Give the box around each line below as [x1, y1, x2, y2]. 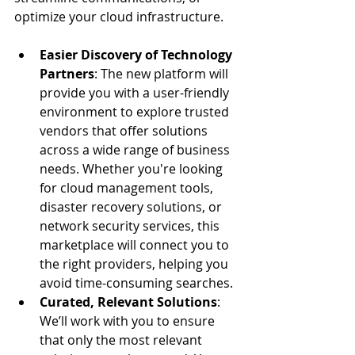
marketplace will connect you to [40, 236, 232, 254]
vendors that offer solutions [40, 122, 211, 139]
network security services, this [40, 217, 223, 235]
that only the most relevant [40, 331, 205, 349]
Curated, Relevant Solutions [40, 293, 217, 311]
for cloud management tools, [40, 179, 216, 197]
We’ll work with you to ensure [40, 312, 218, 330]
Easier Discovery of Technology [40, 46, 235, 63]
